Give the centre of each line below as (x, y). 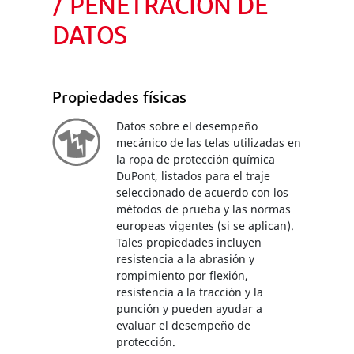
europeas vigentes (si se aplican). (205, 226)
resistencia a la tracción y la (190, 292)
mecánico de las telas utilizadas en (209, 143)
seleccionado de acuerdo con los (202, 192)
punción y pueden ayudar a (189, 309)
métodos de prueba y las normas (203, 209)
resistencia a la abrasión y (185, 259)
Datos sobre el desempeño (187, 126)
